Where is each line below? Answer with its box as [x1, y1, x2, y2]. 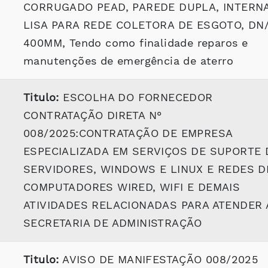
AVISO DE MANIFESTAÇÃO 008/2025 [59, 253, 258, 266]
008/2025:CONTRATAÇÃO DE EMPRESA [23, 127, 233, 139]
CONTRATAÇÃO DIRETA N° [23, 109, 162, 121]
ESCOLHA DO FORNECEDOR [59, 91, 213, 103]
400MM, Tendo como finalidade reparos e [23, 36, 248, 49]
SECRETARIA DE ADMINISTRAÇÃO [23, 217, 202, 229]
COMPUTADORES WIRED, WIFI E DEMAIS [23, 181, 240, 193]
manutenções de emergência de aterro [23, 54, 233, 67]
